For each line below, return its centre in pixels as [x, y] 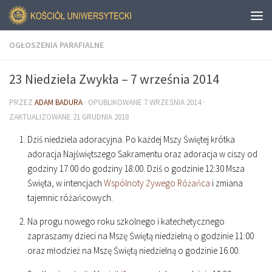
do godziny [101, 168]
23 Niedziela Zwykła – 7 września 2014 [114, 79]
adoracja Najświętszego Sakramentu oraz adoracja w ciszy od [142, 154]
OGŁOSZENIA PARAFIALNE [56, 45]
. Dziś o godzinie [174, 168]
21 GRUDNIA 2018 [101, 117]
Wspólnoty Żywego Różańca [157, 183]
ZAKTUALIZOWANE [41, 117]
